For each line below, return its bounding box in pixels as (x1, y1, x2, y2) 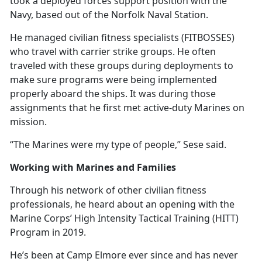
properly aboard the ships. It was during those (10, 87, 216, 100)
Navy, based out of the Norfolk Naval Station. (10, 8, 211, 21)
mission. (10, 115, 49, 128)
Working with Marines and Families (10, 160, 176, 174)
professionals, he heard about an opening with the (10, 197, 235, 211)
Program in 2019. (10, 225, 86, 239)
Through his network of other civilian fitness (10, 183, 206, 196)
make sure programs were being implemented (10, 73, 217, 86)
